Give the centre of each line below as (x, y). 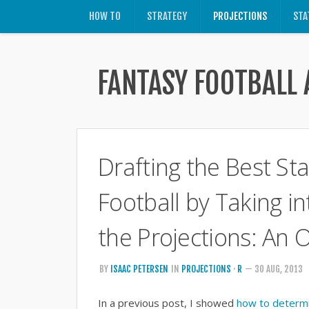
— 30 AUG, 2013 (274, 269)
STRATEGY (167, 16)
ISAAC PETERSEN (139, 269)
